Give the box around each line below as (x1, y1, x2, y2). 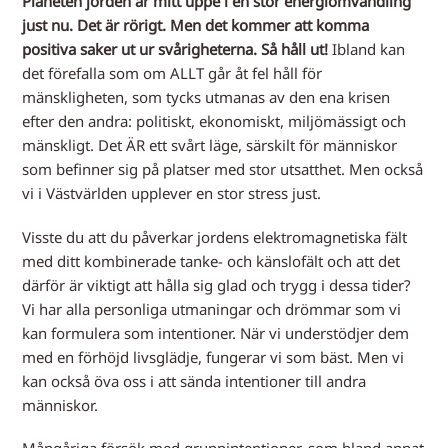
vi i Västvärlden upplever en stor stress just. (22, 183, 322, 203)
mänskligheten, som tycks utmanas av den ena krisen (22, 87, 391, 107)
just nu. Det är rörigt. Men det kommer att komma (22, 15, 370, 35)
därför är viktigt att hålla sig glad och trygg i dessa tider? (22, 274, 412, 295)
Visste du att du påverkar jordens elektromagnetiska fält (22, 226, 408, 247)
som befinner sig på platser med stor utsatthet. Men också (22, 159, 424, 179)
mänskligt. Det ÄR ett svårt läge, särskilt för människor (22, 135, 398, 155)
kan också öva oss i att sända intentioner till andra (22, 370, 367, 391)
